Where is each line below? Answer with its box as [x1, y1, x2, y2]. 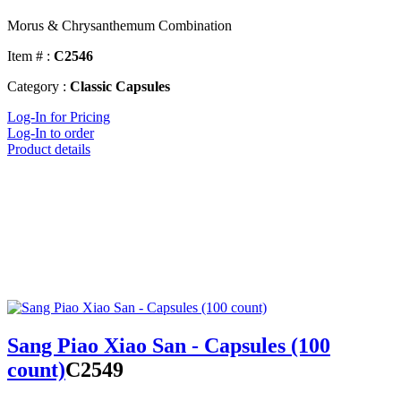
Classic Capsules [70, 79, 170, 95]
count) [7, 358, 65, 382]
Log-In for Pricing [7, 109, 110, 125]
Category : [7, 79, 66, 95]
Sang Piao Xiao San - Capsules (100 [7, 334, 330, 358]
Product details [7, 141, 90, 158]
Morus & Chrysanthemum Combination [7, 18, 232, 34]
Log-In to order [7, 125, 94, 141]
